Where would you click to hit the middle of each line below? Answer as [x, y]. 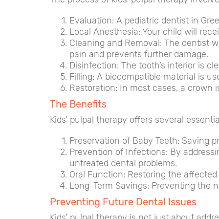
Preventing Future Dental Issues [123, 202]
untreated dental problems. [123, 163]
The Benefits [78, 104]
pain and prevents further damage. [139, 54]
